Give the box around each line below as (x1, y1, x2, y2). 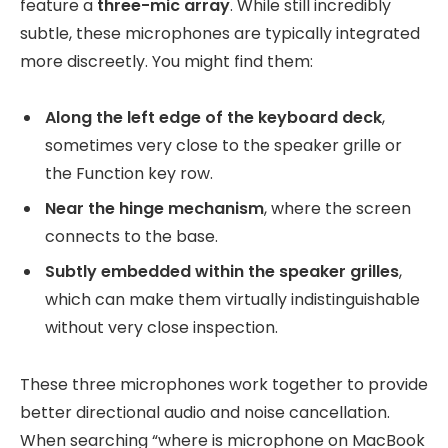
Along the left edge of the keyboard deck (45, 106, 382, 130)
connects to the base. (45, 225, 218, 249)
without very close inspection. (45, 316, 278, 340)
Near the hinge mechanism (45, 197, 264, 221)
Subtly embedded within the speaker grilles (45, 260, 399, 284)
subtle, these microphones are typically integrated (20, 21, 420, 45)
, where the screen (264, 197, 411, 221)
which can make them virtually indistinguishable (45, 288, 420, 312)
